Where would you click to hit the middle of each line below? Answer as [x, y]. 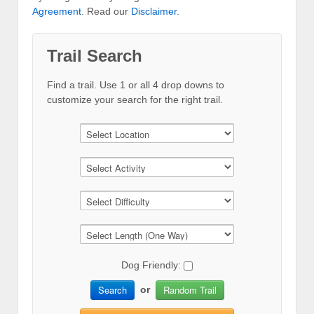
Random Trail [190, 290]
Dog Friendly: [152, 265]
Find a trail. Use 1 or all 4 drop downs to [136, 85]
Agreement [57, 12]
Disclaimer [154, 12]
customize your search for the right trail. [135, 100]
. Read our [106, 12]
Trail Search [95, 56]
